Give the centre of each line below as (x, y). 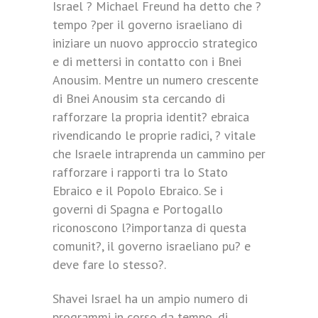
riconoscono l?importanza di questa (149, 227)
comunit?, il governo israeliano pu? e (152, 246)
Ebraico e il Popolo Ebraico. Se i (138, 191)
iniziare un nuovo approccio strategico (155, 43)
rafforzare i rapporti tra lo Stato (140, 172)
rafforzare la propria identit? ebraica (151, 117)
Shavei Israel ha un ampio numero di (150, 298)
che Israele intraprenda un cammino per (159, 154)
